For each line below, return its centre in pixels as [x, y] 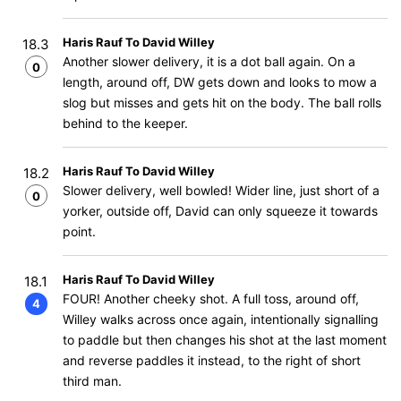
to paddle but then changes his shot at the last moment [225, 340]
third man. [92, 381]
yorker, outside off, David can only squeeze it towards [220, 211]
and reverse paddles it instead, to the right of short [212, 360]
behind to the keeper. [125, 123]
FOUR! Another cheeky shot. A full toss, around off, [211, 299]
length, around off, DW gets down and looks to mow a [220, 82]
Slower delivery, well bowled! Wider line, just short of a [221, 190]
